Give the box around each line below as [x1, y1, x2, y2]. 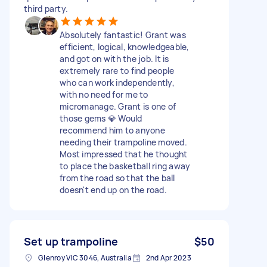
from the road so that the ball [60, 172, 175, 184]
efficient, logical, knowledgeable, [60, 41, 190, 52]
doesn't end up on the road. [60, 184, 167, 195]
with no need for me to [60, 88, 148, 100]
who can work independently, [60, 76, 175, 88]
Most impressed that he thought [60, 148, 188, 160]
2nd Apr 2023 [145, 252, 191, 263]
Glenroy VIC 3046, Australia [38, 252, 132, 263]
